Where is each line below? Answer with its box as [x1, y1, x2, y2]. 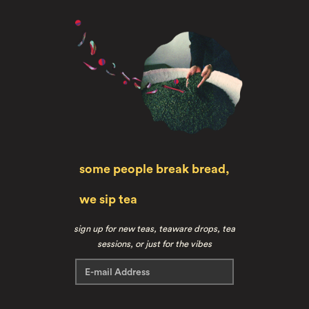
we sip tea [79, 192, 137, 206]
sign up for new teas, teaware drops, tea [74, 223, 235, 233]
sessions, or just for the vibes [97, 239, 212, 248]
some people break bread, [79, 162, 230, 175]
